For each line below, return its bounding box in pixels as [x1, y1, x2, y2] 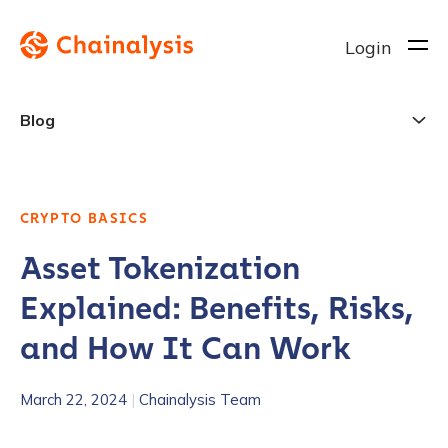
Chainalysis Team [139, 390, 261, 409]
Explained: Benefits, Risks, [20, 289, 414, 328]
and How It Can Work [20, 329, 351, 368]
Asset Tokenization [20, 249, 300, 288]
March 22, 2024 [20, 390, 127, 409]
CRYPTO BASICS [20, 210, 149, 227]
